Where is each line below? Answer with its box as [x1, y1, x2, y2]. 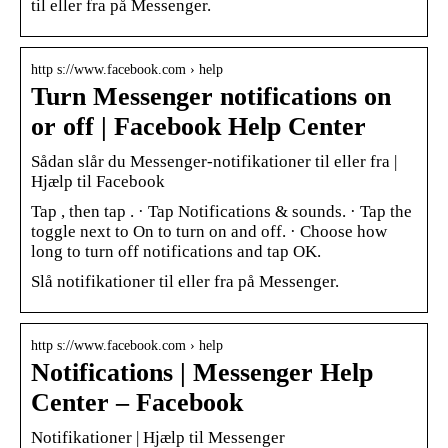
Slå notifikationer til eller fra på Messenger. [31, 271, 339, 291]
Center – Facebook [31, 387, 243, 417]
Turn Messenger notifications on [31, 81, 391, 111]
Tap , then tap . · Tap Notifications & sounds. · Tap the [31, 201, 412, 221]
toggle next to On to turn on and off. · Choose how [31, 221, 387, 241]
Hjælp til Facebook [31, 171, 165, 191]
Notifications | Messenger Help [31, 357, 373, 387]
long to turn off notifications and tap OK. [31, 241, 321, 261]
